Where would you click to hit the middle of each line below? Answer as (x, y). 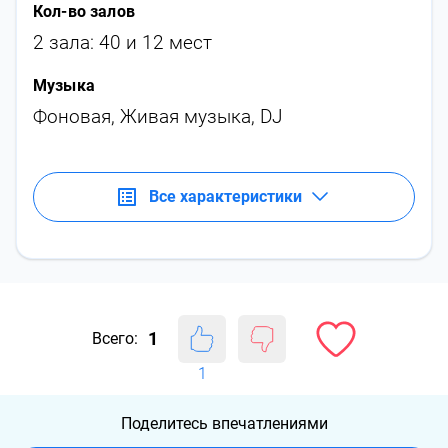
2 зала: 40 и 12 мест (122, 42)
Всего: (115, 338)
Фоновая (72, 116)
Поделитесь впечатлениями (224, 423)
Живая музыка (185, 116)
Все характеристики (225, 196)
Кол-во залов (84, 11)
